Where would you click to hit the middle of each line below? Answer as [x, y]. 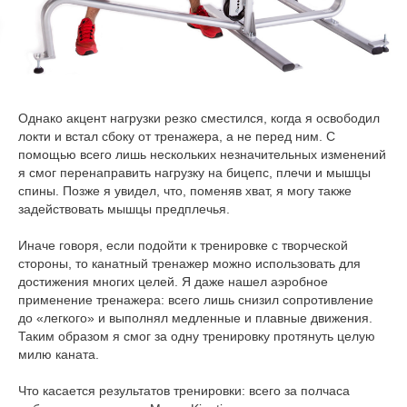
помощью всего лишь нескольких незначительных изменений [202, 155]
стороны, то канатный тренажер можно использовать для [189, 264]
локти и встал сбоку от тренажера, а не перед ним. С [177, 137]
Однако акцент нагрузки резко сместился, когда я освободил [199, 119]
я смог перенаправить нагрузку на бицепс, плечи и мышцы [194, 173]
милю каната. [59, 355]
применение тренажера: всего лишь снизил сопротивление [196, 300]
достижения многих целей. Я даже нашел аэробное [173, 282]
